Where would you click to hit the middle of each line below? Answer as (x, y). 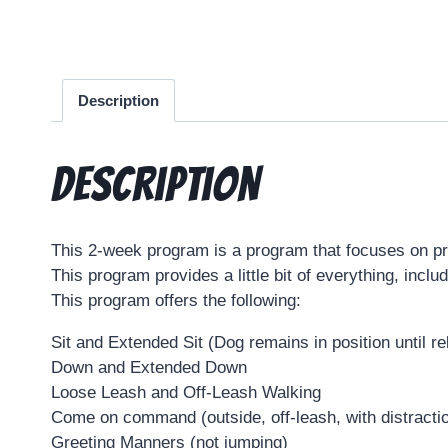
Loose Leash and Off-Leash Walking (186, 393)
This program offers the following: (176, 301)
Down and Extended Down (149, 368)
